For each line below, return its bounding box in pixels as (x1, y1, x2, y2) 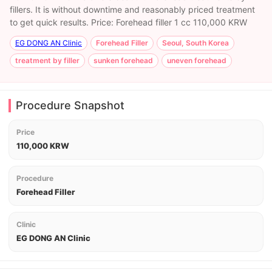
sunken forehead (93, 56, 153, 65)
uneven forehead (167, 56, 226, 65)
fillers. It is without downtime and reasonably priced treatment (10, 4, 255, 15)
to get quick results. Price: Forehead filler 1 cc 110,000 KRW (10, 17, 247, 27)
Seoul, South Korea (162, 38, 229, 47)
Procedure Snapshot (16, 99, 124, 112)
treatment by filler (15, 56, 80, 65)
